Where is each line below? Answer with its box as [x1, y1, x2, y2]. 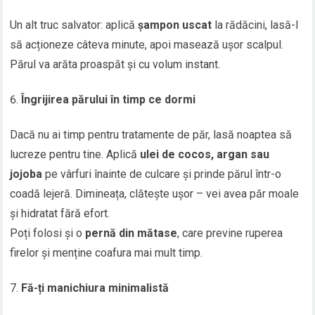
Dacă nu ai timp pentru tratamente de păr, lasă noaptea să [10, 128, 292, 142]
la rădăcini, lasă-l [212, 18, 299, 32]
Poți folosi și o [10, 226, 86, 240]
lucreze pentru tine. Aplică [10, 148, 141, 162]
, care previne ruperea [177, 226, 283, 240]
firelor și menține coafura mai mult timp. [10, 246, 203, 260]
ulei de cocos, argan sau [140, 148, 270, 162]
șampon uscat [138, 18, 212, 32]
